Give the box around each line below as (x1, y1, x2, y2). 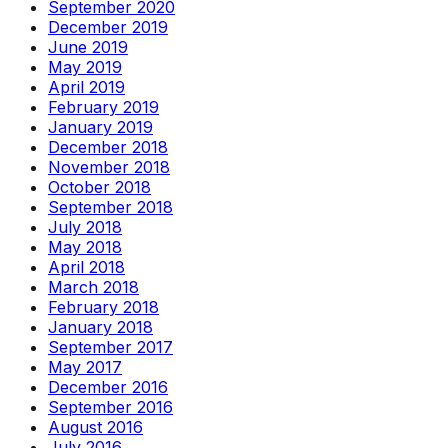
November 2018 (48, 156, 170, 177)
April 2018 (48, 256, 125, 277)
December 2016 (48, 376, 168, 397)
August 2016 (48, 416, 143, 437)
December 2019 (48, 16, 168, 37)
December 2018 (48, 136, 168, 157)
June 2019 (48, 36, 128, 57)
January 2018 (48, 316, 153, 337)
